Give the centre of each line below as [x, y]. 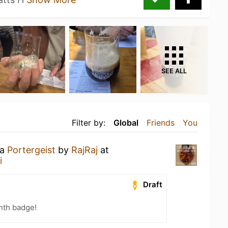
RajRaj [84, 150]
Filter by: [89, 122]
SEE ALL [174, 71]
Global [126, 122]
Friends [161, 122]
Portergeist [31, 150]
